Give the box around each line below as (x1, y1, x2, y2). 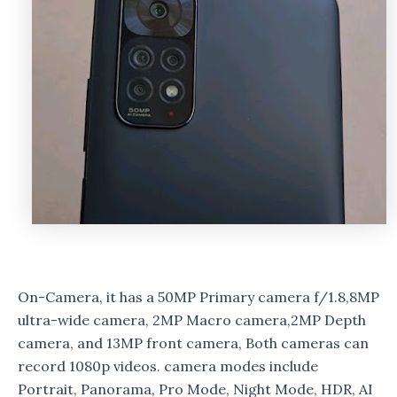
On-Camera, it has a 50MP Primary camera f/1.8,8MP (18, 288, 379, 307)
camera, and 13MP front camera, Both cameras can (18, 334, 369, 353)
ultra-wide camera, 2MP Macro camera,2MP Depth (18, 311, 366, 330)
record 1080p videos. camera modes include (18, 357, 318, 376)
